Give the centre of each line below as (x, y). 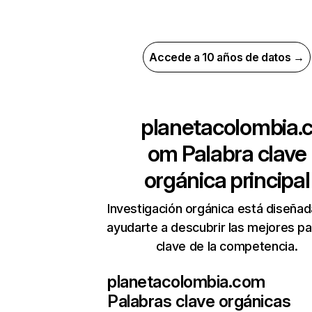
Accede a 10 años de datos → (227, 57)
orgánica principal (227, 180)
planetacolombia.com (186, 282)
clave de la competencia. (227, 246)
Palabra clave (242, 154)
